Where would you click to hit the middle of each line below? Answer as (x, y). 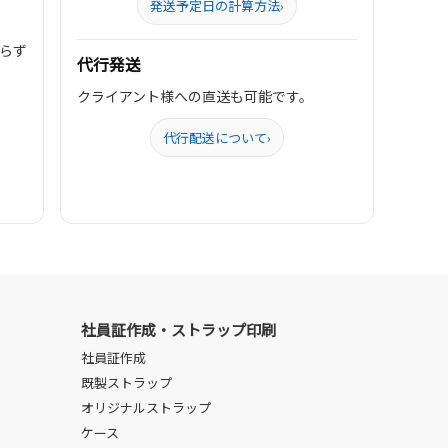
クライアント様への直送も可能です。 (195, 96)
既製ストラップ (126, 382)
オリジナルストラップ (146, 407)
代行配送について (215, 137)
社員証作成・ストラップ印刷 (178, 329)
